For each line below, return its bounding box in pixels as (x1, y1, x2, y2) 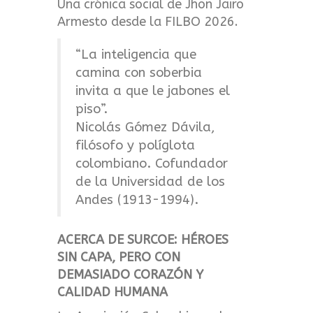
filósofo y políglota (75, 138, 196, 154)
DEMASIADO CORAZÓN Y (57, 266, 204, 282)
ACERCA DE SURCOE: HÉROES (57, 231, 229, 247)
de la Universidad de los (75, 174, 226, 190)
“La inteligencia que (75, 47, 197, 63)
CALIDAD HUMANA (57, 284, 168, 300)
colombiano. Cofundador (75, 156, 228, 172)
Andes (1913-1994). (75, 192, 199, 208)
